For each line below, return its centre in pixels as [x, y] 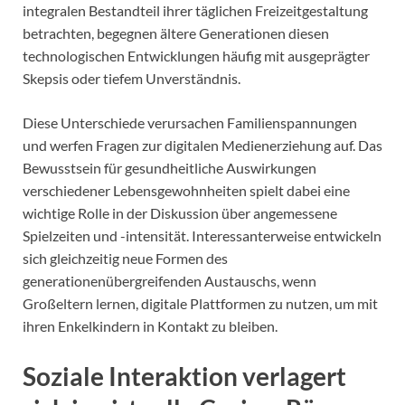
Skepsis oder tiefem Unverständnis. [132, 78]
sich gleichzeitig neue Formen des [125, 258]
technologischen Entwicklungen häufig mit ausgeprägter [196, 55]
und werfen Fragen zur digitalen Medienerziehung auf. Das [202, 145]
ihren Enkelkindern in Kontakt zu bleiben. [150, 325]
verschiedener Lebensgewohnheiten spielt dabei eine [186, 190]
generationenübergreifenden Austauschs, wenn [170, 280]
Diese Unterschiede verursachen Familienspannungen [190, 122]
